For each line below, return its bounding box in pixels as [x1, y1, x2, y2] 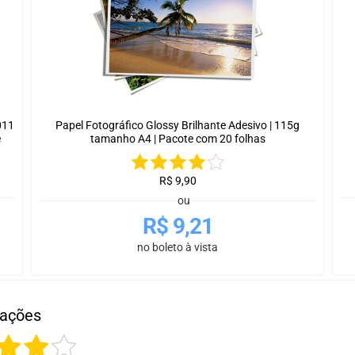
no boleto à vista [137, 241, 218, 254]
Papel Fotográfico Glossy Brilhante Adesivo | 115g [55, 119, 300, 132]
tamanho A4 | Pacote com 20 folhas [90, 132, 265, 146]
